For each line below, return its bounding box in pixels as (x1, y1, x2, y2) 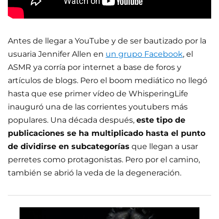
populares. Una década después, (8, 115, 136, 125)
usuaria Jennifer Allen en (8, 49, 106, 59)
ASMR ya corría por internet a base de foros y (8, 62, 181, 72)
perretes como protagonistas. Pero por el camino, (8, 154, 200, 164)
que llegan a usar (130, 141, 198, 151)
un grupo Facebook (106, 49, 183, 59)
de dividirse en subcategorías (8, 141, 130, 151)
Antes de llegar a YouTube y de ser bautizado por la (8, 36, 206, 45)
